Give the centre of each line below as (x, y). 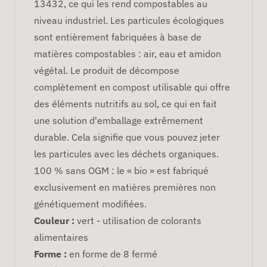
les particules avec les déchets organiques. (126, 153)
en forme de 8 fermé (112, 254)
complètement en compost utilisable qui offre (132, 87)
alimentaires (61, 237)
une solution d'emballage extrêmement (119, 120)
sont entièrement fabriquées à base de (118, 37)
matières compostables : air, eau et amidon (128, 53)
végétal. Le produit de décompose (107, 70)
